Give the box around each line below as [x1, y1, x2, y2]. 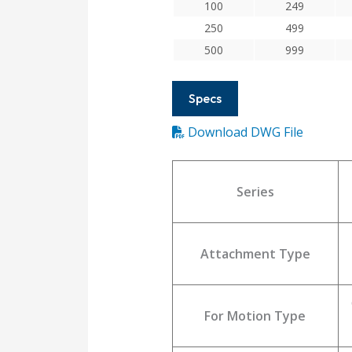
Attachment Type [200, 245, 310, 263]
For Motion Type [204, 307, 306, 325]
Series [236, 183, 274, 201]
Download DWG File [187, 123, 303, 141]
